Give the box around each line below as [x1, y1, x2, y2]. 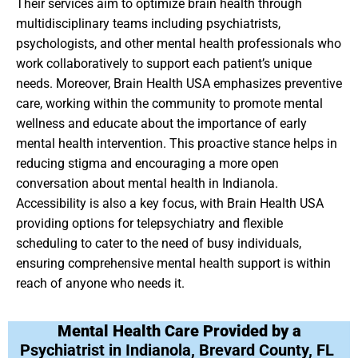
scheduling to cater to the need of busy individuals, [16, 235, 301, 251]
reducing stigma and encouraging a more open [16, 155, 279, 171]
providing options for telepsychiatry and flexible [16, 215, 283, 231]
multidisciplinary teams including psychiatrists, [16, 15, 280, 31]
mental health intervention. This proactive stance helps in [16, 135, 337, 151]
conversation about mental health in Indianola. [16, 175, 278, 191]
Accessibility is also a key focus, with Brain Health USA [16, 195, 324, 211]
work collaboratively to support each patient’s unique [16, 55, 312, 71]
